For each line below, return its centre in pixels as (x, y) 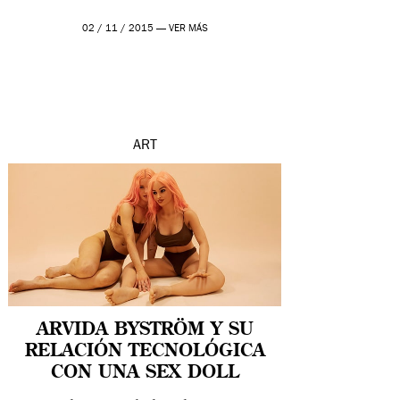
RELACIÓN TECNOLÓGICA (145, 352)
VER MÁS (188, 29)
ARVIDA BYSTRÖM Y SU (145, 330)
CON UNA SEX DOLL (145, 373)
